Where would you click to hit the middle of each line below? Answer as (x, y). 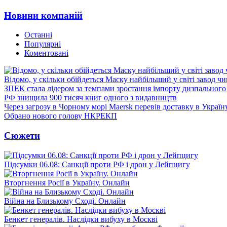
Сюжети (22, 135)
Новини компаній (43, 15)
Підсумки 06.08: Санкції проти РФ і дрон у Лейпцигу (97, 164)
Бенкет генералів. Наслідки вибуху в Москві (81, 219)
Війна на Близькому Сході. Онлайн (65, 201)
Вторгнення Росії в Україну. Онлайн (67, 182)
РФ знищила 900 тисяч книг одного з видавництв (90, 98)
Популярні (43, 44)
